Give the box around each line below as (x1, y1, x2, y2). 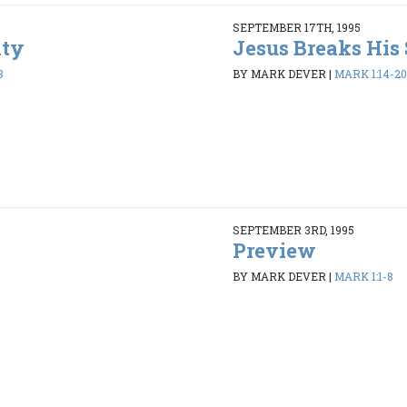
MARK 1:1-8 (333, 269, 393, 284)
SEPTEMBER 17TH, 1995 (232, 19, 361, 35)
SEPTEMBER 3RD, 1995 (232, 222, 354, 237)
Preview (232, 236, 316, 263)
